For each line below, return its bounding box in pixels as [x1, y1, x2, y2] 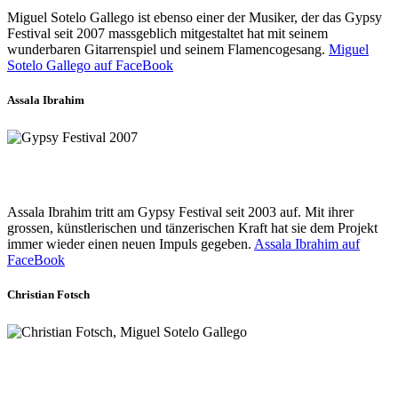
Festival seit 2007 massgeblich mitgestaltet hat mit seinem [7, 25, 328, 41]
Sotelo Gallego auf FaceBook [7, 57, 173, 73]
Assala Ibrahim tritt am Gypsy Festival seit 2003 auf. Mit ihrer [7, 203, 354, 219]
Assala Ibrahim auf [254, 235, 360, 251]
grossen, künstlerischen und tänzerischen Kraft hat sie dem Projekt [7, 219, 378, 235]
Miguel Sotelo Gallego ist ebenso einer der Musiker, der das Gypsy [7, 9, 382, 25]
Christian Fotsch [7, 288, 90, 302]
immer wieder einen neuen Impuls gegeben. [7, 235, 254, 251]
